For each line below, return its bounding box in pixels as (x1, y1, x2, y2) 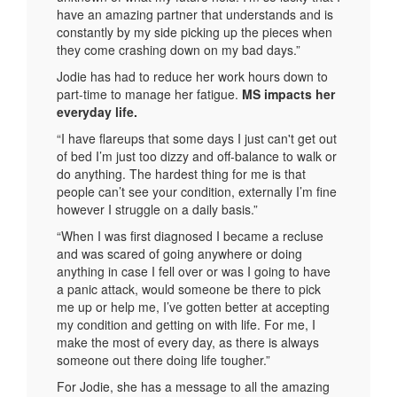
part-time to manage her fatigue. (57, 84, 242, 103)
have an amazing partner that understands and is (57, 4, 333, 23)
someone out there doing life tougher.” (57, 350, 274, 369)
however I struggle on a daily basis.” (57, 199, 258, 218)
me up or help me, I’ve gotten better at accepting (57, 297, 330, 315)
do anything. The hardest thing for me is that (57, 164, 306, 183)
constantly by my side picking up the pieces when (57, 22, 332, 41)
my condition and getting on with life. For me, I (57, 315, 315, 333)
